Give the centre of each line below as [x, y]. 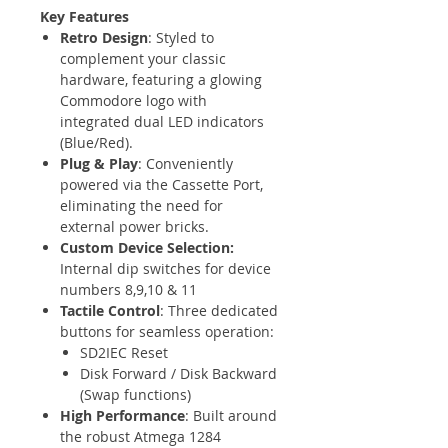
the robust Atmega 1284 [140, 436]
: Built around [231, 415]
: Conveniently [185, 163]
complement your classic [143, 58]
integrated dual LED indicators [162, 121]
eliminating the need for [141, 205]
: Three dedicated [219, 310]
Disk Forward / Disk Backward [178, 373]
